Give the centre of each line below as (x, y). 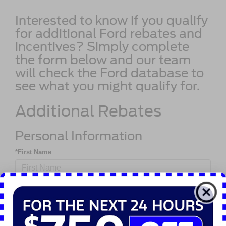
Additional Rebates (88, 111)
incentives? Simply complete (102, 46)
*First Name (33, 152)
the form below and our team (103, 60)
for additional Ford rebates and (109, 33)
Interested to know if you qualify (111, 20)
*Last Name (33, 188)
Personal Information (79, 136)
